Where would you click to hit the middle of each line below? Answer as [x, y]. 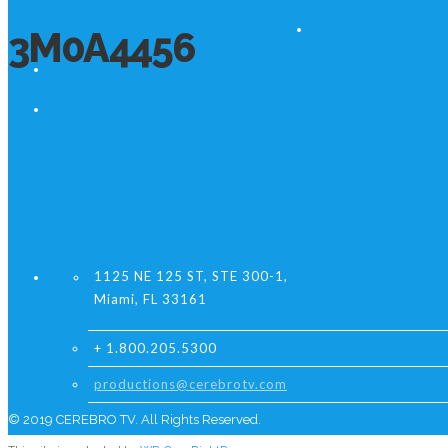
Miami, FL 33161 [150, 299]
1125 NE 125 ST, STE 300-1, [191, 276]
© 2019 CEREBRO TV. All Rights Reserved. [134, 419]
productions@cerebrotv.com [190, 384]
